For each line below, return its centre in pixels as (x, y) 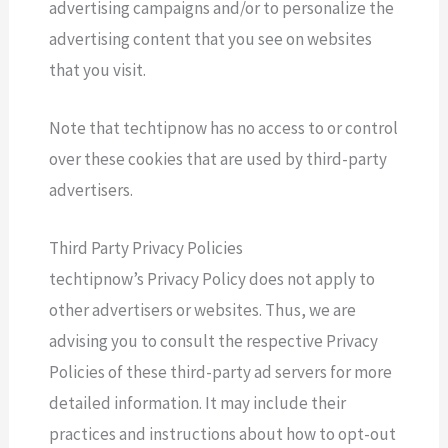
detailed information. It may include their (198, 402)
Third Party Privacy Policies (146, 247)
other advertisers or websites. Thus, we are (203, 309)
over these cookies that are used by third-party (218, 158)
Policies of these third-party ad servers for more (221, 371)
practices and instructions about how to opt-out (223, 433)
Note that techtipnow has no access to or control (224, 127)
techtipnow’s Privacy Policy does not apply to (212, 278)
